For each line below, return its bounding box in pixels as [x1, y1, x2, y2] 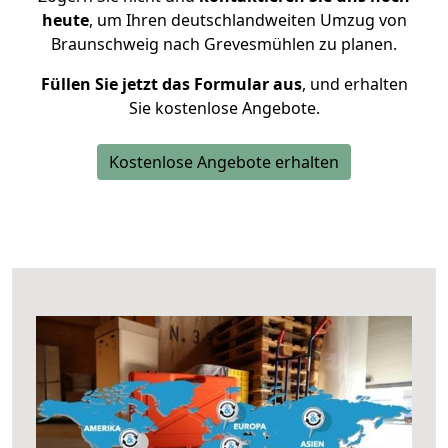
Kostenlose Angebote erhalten [109, 151, 339, 173]
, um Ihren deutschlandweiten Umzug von [88, 9, 407, 31]
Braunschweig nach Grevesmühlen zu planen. [51, 33, 397, 55]
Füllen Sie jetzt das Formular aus [40, 73, 302, 95]
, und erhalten [301, 73, 408, 95]
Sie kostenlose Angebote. [128, 97, 320, 119]
